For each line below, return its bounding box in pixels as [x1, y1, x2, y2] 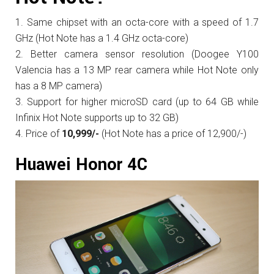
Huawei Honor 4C [15, 153, 147, 177]
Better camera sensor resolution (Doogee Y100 [31, 48, 259, 61]
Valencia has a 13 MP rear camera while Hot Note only [15, 64, 259, 76]
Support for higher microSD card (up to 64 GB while [27, 96, 259, 108]
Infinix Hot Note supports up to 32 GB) [15, 112, 179, 124]
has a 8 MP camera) [15, 80, 102, 92]
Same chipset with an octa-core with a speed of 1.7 [26, 17, 259, 29]
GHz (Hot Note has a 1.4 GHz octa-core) [15, 32, 188, 45]
